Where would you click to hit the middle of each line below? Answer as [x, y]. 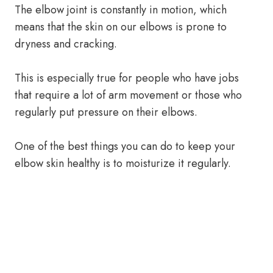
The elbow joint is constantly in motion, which [121, 10]
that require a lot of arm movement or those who [128, 95]
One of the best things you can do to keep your [125, 146]
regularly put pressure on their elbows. [106, 112]
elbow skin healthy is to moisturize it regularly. [123, 163]
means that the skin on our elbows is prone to [121, 27]
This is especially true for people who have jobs [127, 78]
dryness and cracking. [66, 44]
